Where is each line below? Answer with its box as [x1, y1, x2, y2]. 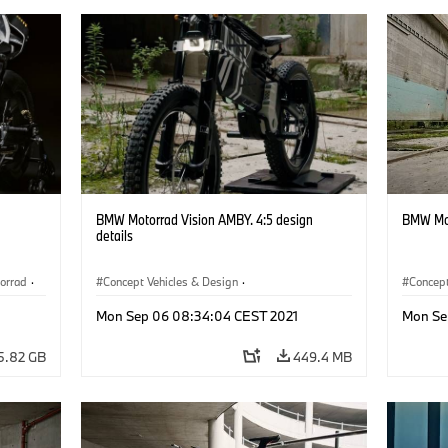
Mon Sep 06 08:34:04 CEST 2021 [95, 307, 298, 326]
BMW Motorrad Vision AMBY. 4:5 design [95, 210, 313, 230]
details [95, 226, 133, 246]
